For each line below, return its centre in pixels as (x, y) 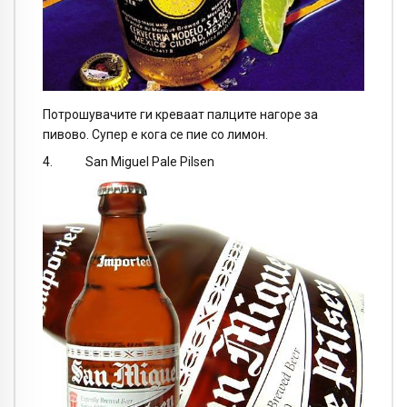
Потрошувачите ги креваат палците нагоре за (180, 114)
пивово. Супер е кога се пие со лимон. (155, 134)
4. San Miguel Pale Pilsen (129, 162)
